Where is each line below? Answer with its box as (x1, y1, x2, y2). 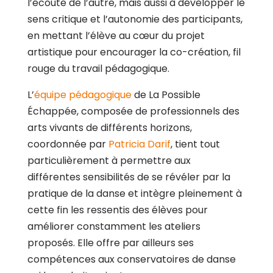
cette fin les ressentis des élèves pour (27, 202, 208, 217)
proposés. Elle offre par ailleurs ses (27, 235, 194, 250)
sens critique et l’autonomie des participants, (27, 12, 243, 26)
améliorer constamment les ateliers (27, 219, 200, 233)
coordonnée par (27, 136, 108, 151)
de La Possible (131, 87, 200, 102)
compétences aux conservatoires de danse (27, 252, 236, 266)
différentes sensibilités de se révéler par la (27, 169, 230, 184)
